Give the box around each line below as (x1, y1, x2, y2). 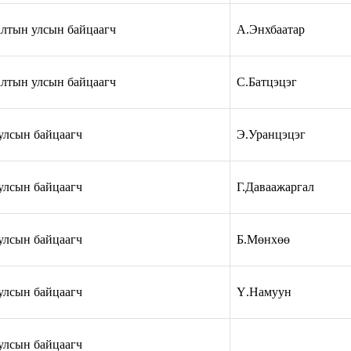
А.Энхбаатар (237, 22, 305, 36)
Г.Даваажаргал (237, 179, 314, 194)
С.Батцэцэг (237, 74, 297, 89)
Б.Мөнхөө (237, 232, 290, 246)
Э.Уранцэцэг (237, 127, 306, 141)
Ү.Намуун (237, 284, 291, 299)
